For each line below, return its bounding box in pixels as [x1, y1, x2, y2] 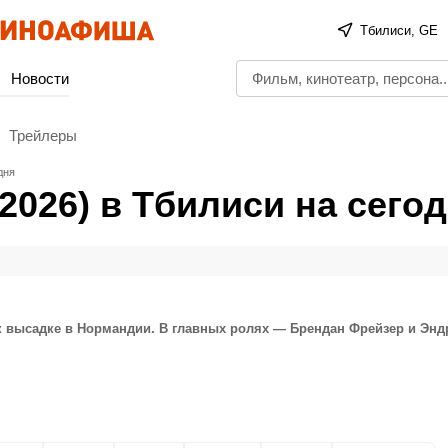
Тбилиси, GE [360, 22, 439, 38]
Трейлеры [9, 126, 77, 144]
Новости [11, 70, 69, 87]
